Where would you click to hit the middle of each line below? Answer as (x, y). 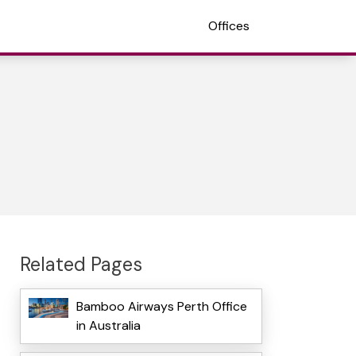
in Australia (108, 326)
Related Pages (81, 264)
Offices (229, 26)
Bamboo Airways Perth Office (161, 307)
